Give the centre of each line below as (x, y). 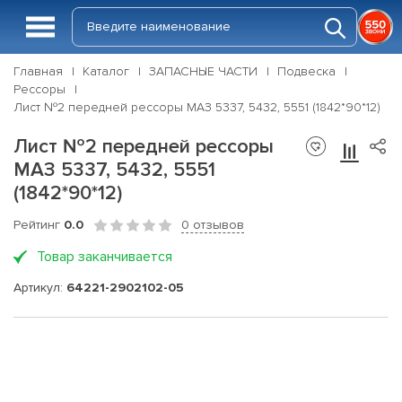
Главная (38, 71)
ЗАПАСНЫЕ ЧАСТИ (203, 71)
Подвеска (306, 71)
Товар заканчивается (105, 257)
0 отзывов (213, 225)
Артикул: (40, 287)
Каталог (106, 71)
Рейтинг (39, 225)
